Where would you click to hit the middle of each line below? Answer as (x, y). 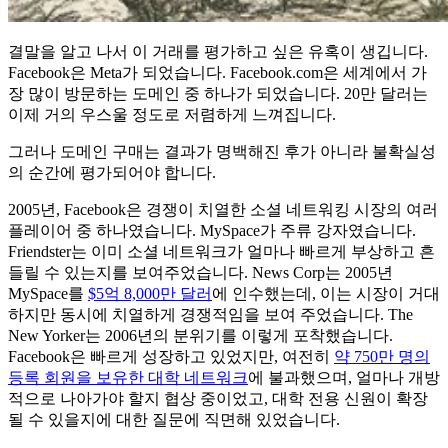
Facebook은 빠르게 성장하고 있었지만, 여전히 (171, 356)
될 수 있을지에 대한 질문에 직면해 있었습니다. (174, 419)
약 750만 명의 (382, 356)
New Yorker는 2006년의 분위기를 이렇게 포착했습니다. (200, 335)
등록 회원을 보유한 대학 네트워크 (128, 377)
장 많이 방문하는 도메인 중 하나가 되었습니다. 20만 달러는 (218, 93)
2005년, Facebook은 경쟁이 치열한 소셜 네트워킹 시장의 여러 (223, 209)
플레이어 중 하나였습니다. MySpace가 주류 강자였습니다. (212, 230)
